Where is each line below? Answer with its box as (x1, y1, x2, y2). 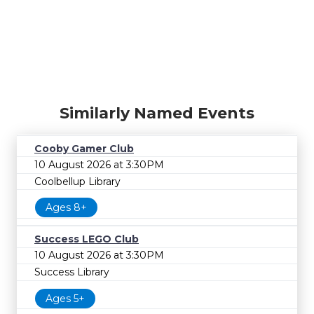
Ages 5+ (46, 292, 85, 305)
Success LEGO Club (34, 232, 139, 245)
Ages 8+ (46, 201, 87, 214)
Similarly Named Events (60, 103, 254, 123)
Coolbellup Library (34, 175, 121, 188)
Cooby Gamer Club (34, 142, 134, 155)
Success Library (34, 266, 109, 279)
